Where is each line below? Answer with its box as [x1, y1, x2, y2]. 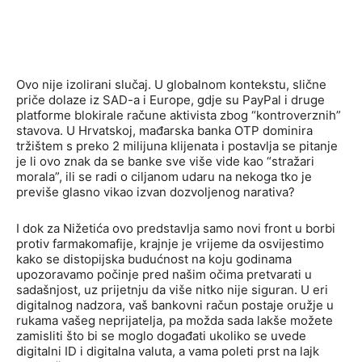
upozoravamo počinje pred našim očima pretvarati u [16, 267, 312, 283]
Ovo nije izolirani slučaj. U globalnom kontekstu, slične [16, 77, 326, 93]
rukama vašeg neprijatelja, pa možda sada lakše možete [16, 313, 333, 329]
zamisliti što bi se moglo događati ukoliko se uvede [16, 328, 306, 344]
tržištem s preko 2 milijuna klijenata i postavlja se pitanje [16, 138, 338, 154]
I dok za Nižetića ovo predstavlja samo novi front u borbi [16, 221, 335, 237]
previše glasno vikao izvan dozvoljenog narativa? [16, 184, 295, 200]
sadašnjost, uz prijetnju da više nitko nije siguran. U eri [16, 282, 328, 298]
